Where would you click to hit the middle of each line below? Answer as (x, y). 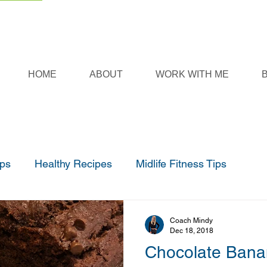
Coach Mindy (191, 221)
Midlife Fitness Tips (181, 164)
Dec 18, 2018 (192, 230)
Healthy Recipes (73, 164)
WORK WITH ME (192, 74)
